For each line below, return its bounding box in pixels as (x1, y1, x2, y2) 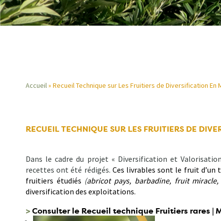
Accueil (26, 81, 47, 90)
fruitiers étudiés (26, 176, 85, 186)
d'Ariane (26, 120, 91, 141)
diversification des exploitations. (26, 186, 136, 197)
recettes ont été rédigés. (26, 165, 112, 175)
